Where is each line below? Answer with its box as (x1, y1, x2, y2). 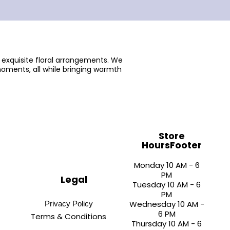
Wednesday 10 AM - (129, 199, 204, 209)
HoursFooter (142, 139, 202, 151)
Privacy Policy (44, 199, 93, 208)
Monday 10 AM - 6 (133, 160, 200, 170)
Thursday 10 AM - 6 (131, 218, 202, 229)
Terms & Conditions (31, 210, 107, 222)
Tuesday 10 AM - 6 (132, 179, 201, 190)
